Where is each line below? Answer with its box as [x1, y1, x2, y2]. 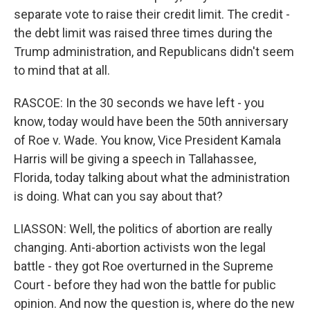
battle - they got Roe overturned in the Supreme [14, 259, 273, 273]
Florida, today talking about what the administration [14, 170, 290, 185]
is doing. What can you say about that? [14, 189, 223, 203]
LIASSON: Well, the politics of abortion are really [14, 221, 273, 236]
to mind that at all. [14, 63, 110, 77]
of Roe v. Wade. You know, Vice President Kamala [14, 133, 281, 147]
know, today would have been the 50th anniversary [14, 114, 289, 129]
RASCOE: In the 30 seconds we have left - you [14, 95, 264, 110]
